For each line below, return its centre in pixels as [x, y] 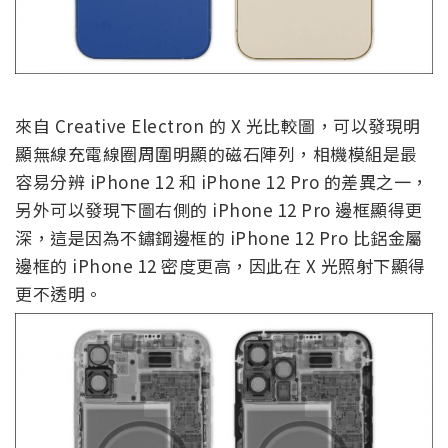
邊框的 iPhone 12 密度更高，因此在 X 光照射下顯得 [220, 266]
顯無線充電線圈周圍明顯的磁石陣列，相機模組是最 [216, 154]
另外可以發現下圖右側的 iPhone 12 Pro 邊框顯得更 [219, 210]
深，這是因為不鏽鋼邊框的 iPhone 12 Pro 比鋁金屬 [219, 238]
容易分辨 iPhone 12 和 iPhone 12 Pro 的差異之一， [222, 182]
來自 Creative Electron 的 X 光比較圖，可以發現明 [218, 126]
